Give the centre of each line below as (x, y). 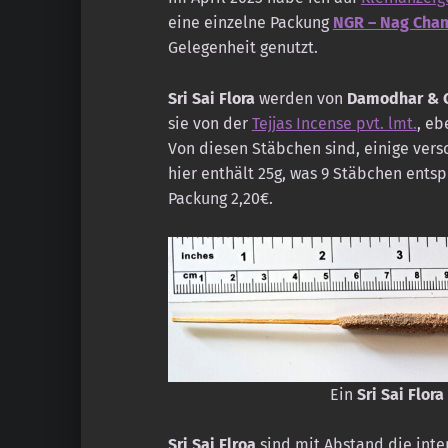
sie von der (209, 124)
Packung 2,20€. (220, 199)
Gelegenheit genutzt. (242, 48)
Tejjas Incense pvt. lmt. (334, 124)
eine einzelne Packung (250, 23)
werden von (300, 99)
